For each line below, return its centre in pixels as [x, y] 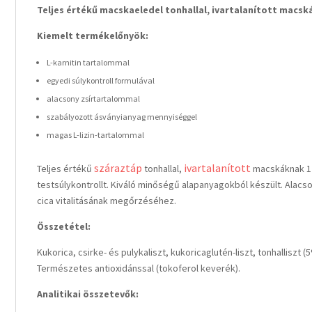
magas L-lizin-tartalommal [95, 135]
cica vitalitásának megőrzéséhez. [107, 201]
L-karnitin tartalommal [88, 62]
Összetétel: [64, 226]
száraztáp [118, 168]
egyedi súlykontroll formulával [101, 80]
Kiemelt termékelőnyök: [93, 36]
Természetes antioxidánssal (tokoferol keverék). [139, 268]
